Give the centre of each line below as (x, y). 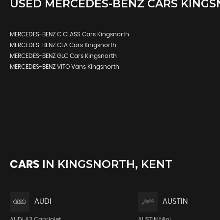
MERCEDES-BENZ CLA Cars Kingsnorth (63, 45)
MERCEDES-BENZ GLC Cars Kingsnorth (63, 56)
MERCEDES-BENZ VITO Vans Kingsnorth (65, 67)
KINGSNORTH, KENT (113, 164)
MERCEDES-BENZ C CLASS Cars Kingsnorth (69, 34)
